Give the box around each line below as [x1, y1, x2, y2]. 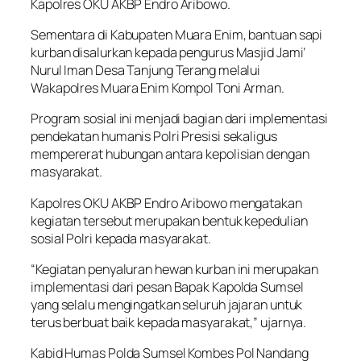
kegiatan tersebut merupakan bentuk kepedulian [31, 211, 308, 230]
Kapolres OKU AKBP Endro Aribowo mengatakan [31, 193, 302, 212]
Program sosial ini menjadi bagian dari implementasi [31, 110, 328, 128]
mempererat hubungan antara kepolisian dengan [31, 145, 309, 164]
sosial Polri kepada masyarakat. [31, 229, 211, 247]
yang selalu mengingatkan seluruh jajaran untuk [31, 295, 303, 313]
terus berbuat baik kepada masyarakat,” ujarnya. [31, 313, 307, 331]
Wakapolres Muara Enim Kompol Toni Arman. [31, 79, 284, 98]
